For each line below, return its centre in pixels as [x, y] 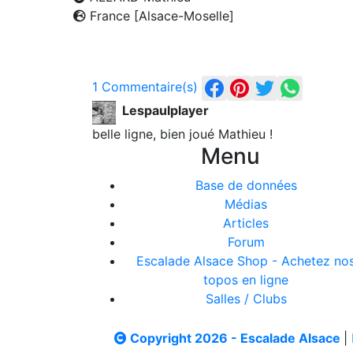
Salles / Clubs [246, 299]
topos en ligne [246, 280]
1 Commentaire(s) [145, 87]
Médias [246, 204]
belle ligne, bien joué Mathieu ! [182, 134]
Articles [246, 223]
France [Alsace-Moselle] [160, 16]
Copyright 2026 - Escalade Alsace [235, 338]
